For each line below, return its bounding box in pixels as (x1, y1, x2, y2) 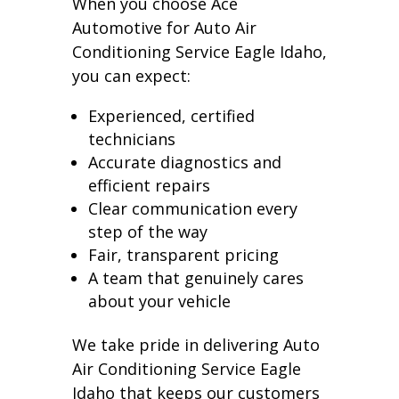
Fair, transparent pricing (87, 243, 279, 265)
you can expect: (71, 64, 191, 86)
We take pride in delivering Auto (71, 333, 320, 355)
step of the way (87, 220, 208, 242)
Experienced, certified (87, 104, 255, 126)
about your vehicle (87, 289, 231, 312)
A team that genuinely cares (87, 266, 304, 289)
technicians (87, 127, 175, 150)
